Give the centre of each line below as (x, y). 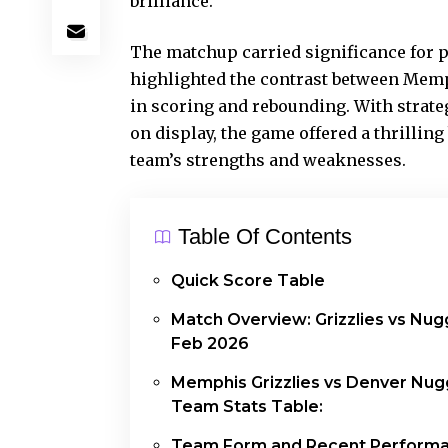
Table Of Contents (265, 236)
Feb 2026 (210, 343)
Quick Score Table (248, 280)
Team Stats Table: (247, 406)
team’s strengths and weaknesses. (268, 159)
